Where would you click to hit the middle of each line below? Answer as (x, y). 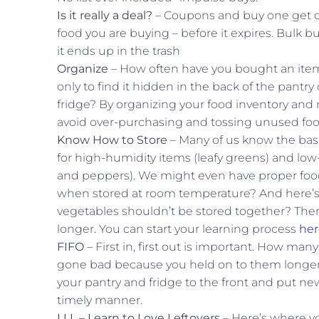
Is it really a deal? (105, 15)
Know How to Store (112, 140)
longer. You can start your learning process (178, 229)
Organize (84, 69)
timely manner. (100, 300)
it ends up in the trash (119, 51)
